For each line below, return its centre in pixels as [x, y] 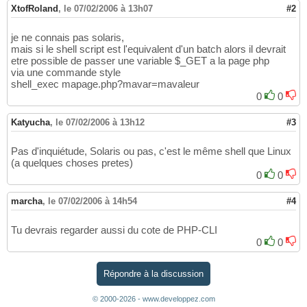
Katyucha [30, 123]
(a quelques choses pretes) [72, 163]
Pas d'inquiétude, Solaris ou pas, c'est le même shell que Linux [151, 151]
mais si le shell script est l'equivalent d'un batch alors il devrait [148, 49]
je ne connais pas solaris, [67, 38]
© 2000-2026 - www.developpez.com [153, 298]
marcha [27, 201]
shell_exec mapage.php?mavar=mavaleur [105, 84]
